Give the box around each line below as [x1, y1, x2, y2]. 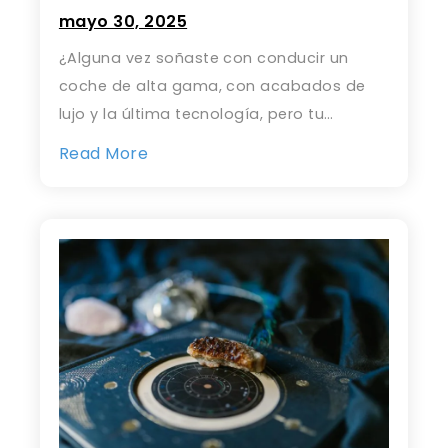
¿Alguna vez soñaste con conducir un [58, 48, 349, 69]
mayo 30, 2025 [58, 10, 188, 34]
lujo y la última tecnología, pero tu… [58, 104, 334, 125]
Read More [58, 141, 149, 165]
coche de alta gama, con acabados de [58, 76, 366, 97]
